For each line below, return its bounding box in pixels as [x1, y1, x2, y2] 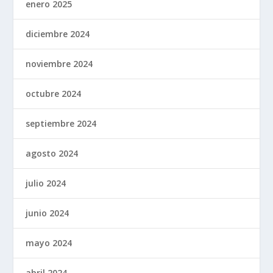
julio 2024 [26, 177, 66, 190]
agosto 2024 [26, 147, 79, 160]
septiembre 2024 [26, 118, 97, 130]
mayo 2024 [26, 237, 73, 249]
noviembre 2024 [26, 58, 93, 70]
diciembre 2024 [26, 28, 90, 40]
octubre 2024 [26, 88, 82, 100]
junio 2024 [26, 207, 69, 219]
